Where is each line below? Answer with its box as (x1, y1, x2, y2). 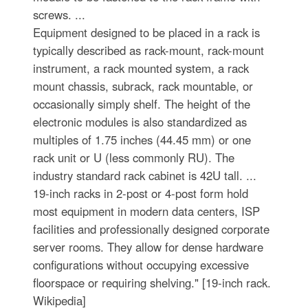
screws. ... (32, 6, 85, 23)
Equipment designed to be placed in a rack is (32, 24, 260, 41)
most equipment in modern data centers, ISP (32, 203, 260, 219)
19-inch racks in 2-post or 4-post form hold (32, 185, 248, 201)
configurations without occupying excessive (32, 256, 249, 273)
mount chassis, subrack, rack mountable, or (32, 78, 253, 94)
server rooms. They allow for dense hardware (32, 239, 263, 255)
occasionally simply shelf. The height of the (32, 96, 250, 112)
